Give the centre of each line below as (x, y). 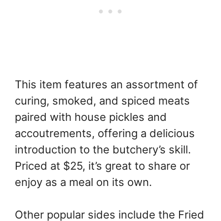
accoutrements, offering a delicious (105, 133)
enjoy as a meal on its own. (83, 182)
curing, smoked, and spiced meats (102, 101)
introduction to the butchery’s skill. (103, 150)
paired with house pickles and (91, 117)
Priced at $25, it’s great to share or (102, 166)
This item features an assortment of (106, 85)
